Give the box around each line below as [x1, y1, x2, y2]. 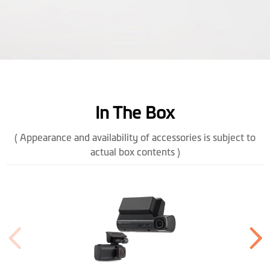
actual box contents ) [90, 146, 180, 157]
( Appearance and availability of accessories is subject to [14, 131, 256, 143]
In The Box [95, 102, 175, 122]
